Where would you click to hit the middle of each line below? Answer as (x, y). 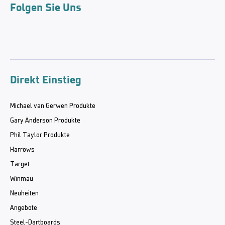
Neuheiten (24, 194)
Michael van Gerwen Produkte (53, 106)
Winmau (22, 179)
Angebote (24, 208)
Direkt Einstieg (46, 80)
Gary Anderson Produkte (45, 121)
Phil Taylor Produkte (40, 136)
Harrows (22, 150)
